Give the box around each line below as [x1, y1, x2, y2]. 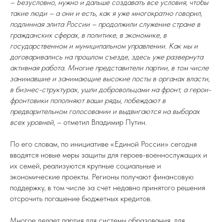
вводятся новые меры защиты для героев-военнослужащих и [10, 150, 207, 160]
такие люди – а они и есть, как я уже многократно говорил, [10, 8, 202, 18]
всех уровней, [10, 117, 55, 127]
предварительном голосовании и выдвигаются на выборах [10, 107, 200, 116]
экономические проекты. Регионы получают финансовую [10, 172, 194, 181]
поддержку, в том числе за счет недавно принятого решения [10, 183, 205, 192]
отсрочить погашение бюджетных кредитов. [10, 194, 152, 203]
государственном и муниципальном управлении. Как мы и [10, 41, 198, 51]
